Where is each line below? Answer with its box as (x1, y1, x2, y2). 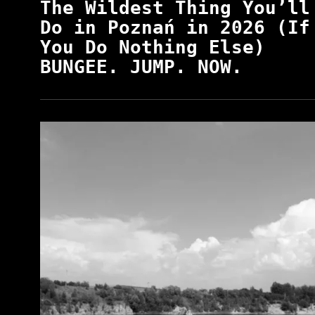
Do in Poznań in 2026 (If (40, 17, 310, 39)
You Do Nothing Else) (40, 37, 265, 58)
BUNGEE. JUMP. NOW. (40, 56, 243, 78)
